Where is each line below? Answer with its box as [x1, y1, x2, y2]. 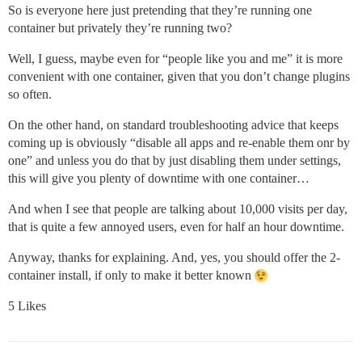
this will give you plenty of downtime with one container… [8, 170, 309, 185]
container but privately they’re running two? [8, 20, 232, 35]
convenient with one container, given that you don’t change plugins [8, 69, 350, 83]
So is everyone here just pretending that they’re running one [8, 2, 312, 17]
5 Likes [8, 298, 46, 313]
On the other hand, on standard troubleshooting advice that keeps [8, 117, 339, 132]
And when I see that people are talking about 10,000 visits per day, [8, 201, 347, 216]
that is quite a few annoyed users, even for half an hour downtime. [8, 219, 344, 234]
